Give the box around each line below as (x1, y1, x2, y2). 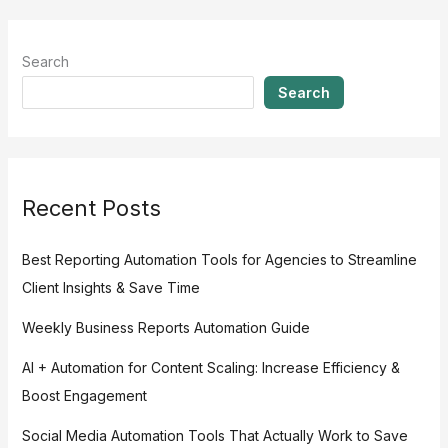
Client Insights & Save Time (21, 278, 200, 296)
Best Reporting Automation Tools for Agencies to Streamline (21, 250, 417, 268)
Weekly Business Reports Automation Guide (21, 318, 310, 336)
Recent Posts (21, 195, 161, 222)
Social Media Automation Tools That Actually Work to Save (21, 426, 408, 444)
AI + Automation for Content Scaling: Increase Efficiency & (21, 358, 400, 376)
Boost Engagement (21, 386, 147, 404)
